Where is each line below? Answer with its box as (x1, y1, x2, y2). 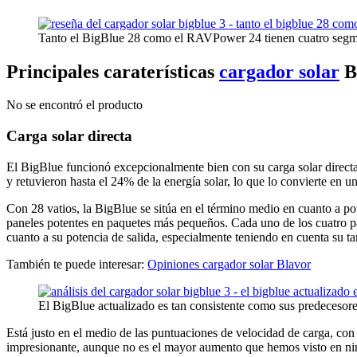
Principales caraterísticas (6, 61, 219, 82)
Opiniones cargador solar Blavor (147, 257, 311, 271)
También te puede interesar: (6, 257, 147, 271)
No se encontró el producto (6, 98, 143, 112)
